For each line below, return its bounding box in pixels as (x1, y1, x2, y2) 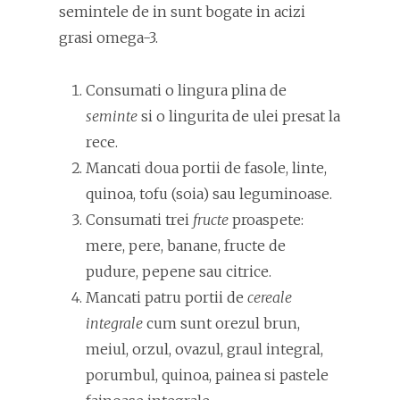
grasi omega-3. (59, 28, 158, 46)
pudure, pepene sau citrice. (86, 262, 271, 280)
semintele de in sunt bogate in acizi (59, 2, 305, 21)
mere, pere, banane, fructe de (86, 236, 286, 254)
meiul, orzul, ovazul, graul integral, (86, 339, 323, 358)
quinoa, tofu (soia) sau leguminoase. (86, 184, 332, 203)
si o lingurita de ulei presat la (137, 106, 340, 125)
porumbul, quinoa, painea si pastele (86, 365, 329, 384)
